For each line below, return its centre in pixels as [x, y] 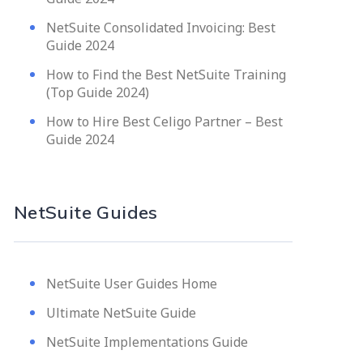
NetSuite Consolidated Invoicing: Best [160, 28]
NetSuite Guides [85, 212]
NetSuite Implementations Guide [147, 342]
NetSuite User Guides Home [131, 284]
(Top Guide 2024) [97, 92]
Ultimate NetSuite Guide [121, 313]
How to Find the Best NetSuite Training [166, 75]
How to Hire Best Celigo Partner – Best [164, 122]
